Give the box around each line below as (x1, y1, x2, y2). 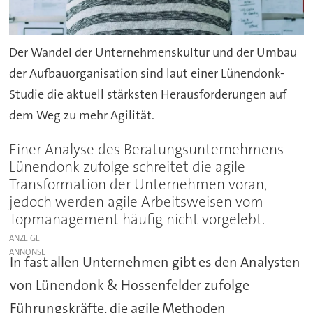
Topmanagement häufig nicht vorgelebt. (9, 209, 265, 229)
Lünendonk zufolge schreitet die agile (9, 156, 246, 177)
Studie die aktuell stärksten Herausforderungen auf (9, 85, 287, 103)
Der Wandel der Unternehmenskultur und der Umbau (9, 43, 298, 61)
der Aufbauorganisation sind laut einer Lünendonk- (9, 64, 285, 82)
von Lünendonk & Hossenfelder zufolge (9, 276, 249, 295)
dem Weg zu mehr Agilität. (9, 106, 155, 124)
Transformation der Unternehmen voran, (9, 174, 268, 194)
